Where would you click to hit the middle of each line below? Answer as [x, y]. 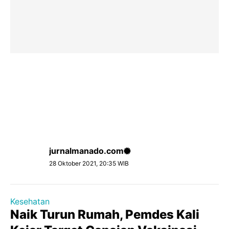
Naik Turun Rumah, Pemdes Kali [105, 214]
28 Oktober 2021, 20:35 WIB [89, 163]
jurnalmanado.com [86, 151]
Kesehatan [30, 201]
